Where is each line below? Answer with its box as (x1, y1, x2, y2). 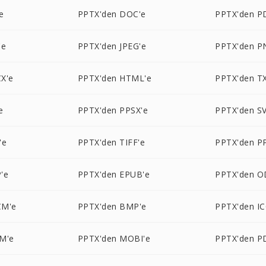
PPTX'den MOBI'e (77, 233, 151, 244)
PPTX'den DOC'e (77, 8, 146, 20)
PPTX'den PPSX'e (77, 104, 148, 116)
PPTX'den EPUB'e (77, 169, 150, 180)
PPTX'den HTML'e (77, 72, 152, 84)
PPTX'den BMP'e (77, 201, 147, 212)
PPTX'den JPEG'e (77, 40, 147, 52)
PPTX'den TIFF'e (77, 137, 145, 148)
